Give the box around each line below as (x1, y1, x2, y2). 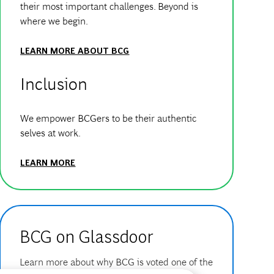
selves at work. (20, 127, 81, 139)
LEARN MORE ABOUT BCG (20, 45, 130, 56)
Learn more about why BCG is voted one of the (19, 256, 213, 268)
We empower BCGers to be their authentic (20, 113, 197, 125)
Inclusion (20, 74, 88, 94)
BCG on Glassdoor (19, 224, 154, 247)
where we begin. (20, 15, 89, 28)
